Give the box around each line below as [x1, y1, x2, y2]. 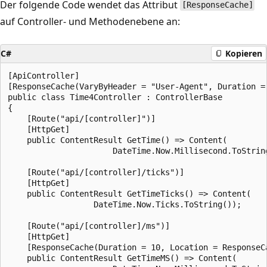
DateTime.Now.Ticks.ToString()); [8, 199, 241, 209]
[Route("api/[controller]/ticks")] [8, 167, 184, 177]
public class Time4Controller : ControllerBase [8, 92, 222, 102]
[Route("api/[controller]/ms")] [8, 221, 170, 231]
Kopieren [225, 48, 262, 59]
